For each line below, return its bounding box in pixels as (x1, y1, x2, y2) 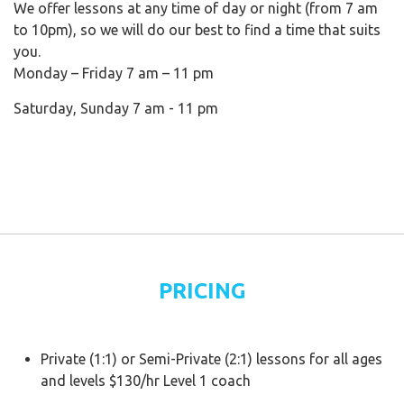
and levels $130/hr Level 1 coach (41, 372, 251, 389)
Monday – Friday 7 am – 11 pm (14, 65, 214, 81)
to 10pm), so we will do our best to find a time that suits (14, 22, 381, 38)
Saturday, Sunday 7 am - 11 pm (14, 100, 218, 116)
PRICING (158, 279, 246, 303)
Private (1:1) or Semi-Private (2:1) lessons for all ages (41, 351, 382, 367)
